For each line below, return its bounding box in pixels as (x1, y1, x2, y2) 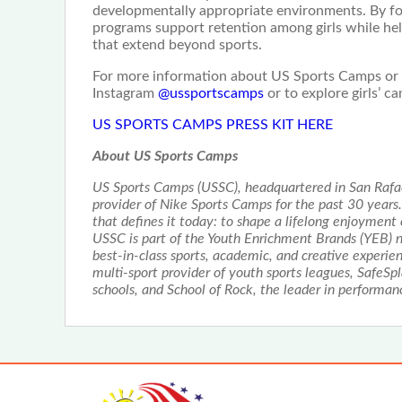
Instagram (92, 86, 158, 101)
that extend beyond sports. (92, 38, 262, 53)
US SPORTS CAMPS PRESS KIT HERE (92, 118, 333, 133)
